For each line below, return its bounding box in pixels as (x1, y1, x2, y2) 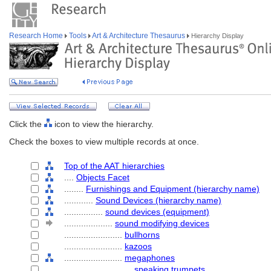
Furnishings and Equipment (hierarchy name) (86, 184, 260, 194)
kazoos (125, 241, 152, 251)
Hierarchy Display (189, 32, 244, 39)
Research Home (9, 31, 65, 40)
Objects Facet (76, 172, 129, 182)
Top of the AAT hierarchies (64, 161, 165, 171)
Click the (9, 119, 44, 129)
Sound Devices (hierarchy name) (96, 195, 221, 205)
